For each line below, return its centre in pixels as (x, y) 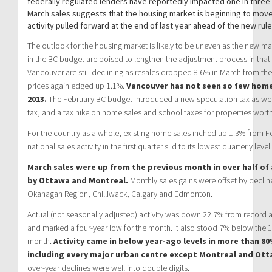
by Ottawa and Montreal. (78, 180)
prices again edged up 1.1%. (77, 85)
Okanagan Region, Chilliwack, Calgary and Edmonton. (120, 193)
